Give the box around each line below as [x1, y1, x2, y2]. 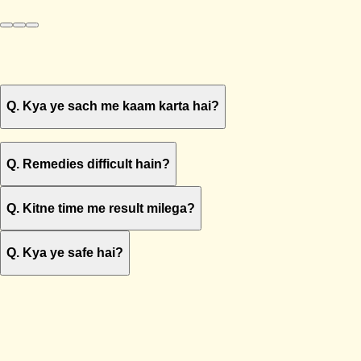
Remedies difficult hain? [23, 156, 170, 171]
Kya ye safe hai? [23, 245, 123, 259]
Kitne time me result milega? [23, 201, 195, 215]
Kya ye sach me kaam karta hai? [23, 99, 219, 114]
